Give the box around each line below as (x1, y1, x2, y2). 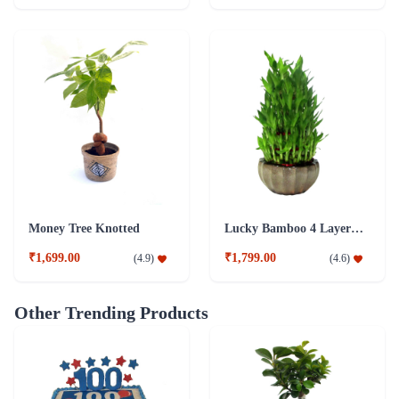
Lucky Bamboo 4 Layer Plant (351, 222, 363, 235)
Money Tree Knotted (28, 222, 140, 235)
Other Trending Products (14, 303, 208, 322)
